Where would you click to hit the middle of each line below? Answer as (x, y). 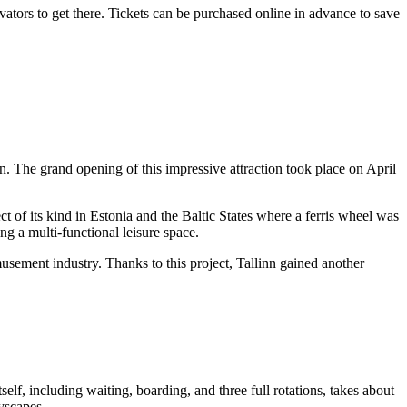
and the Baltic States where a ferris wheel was (266, 216)
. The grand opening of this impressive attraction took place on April (201, 169)
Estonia (111, 216)
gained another (320, 263)
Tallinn (256, 263)
